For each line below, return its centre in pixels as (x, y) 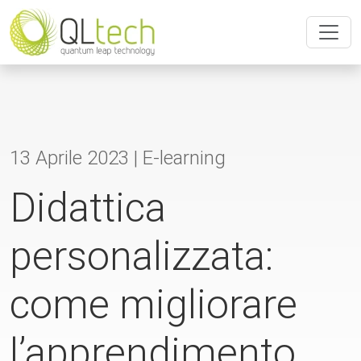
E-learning (184, 158)
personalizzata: (141, 256)
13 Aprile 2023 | (76, 158)
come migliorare (154, 305)
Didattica (88, 208)
